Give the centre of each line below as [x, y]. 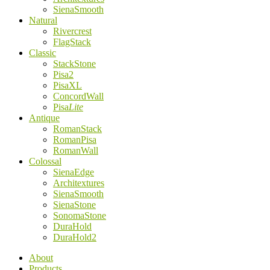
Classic [42, 53]
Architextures [79, 183]
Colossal [45, 161]
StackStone [74, 64]
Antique [44, 118]
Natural [43, 20]
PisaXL [67, 85]
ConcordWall [78, 96]
